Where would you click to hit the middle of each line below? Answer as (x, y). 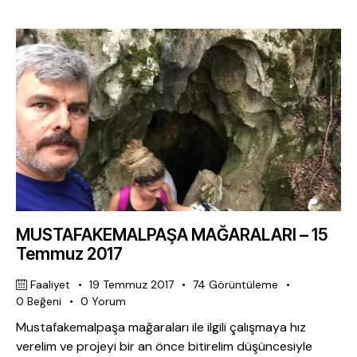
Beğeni (45, 301)
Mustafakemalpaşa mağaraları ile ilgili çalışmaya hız (161, 327)
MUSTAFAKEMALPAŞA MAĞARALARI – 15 (172, 235)
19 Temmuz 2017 (132, 284)
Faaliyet (51, 284)
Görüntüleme (244, 284)
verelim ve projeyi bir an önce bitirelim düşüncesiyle (164, 346)
